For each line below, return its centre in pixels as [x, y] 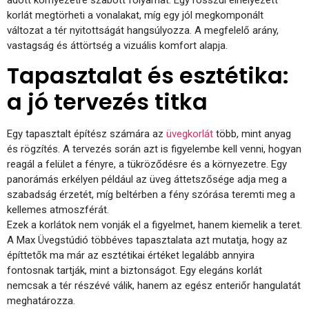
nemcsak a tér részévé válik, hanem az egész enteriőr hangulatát [154, 286]
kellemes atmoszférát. [58, 210]
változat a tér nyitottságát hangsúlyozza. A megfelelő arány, [143, 30]
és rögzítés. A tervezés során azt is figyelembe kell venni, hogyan [154, 149]
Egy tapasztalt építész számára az [87, 134]
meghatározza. [41, 301]
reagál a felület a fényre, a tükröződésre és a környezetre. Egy [147, 165]
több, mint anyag [252, 134]
